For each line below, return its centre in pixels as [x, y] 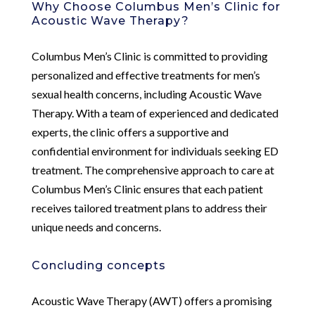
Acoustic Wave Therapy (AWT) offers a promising [152, 300]
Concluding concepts [98, 265]
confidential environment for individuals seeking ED [155, 150]
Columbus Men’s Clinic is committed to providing [149, 56]
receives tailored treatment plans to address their [149, 207]
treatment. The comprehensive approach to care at [153, 169]
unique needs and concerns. [96, 226]
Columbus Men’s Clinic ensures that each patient [147, 188]
